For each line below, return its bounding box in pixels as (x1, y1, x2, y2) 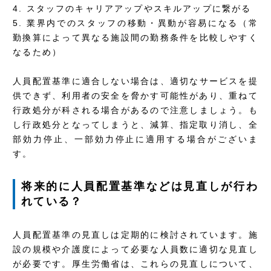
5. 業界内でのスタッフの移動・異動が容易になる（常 (13, 18, 258, 28)
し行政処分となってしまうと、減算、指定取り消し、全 (13, 119, 258, 129)
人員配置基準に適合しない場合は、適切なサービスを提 (13, 76, 258, 86)
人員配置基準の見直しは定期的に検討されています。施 (13, 229, 258, 240)
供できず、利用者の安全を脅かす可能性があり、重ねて (13, 90, 258, 100)
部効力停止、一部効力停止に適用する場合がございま (13, 134, 258, 144)
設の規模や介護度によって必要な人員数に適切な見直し (13, 244, 258, 254)
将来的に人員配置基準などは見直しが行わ (21, 180, 258, 192)
